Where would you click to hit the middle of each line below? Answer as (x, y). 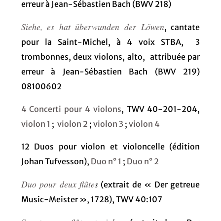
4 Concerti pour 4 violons (71, 109)
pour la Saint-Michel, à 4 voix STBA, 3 (110, 42)
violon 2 (72, 124)
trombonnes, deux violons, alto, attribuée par (110, 56)
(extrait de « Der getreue (149, 184)
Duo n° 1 (106, 161)
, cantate (182, 27)
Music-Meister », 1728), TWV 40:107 (92, 199)
